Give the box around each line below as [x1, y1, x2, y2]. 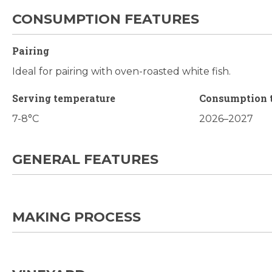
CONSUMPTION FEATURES [12, 11, 199, 28]
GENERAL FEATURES [12, 151, 158, 168]
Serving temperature [12, 92, 115, 105]
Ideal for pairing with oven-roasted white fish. [12, 66, 231, 78]
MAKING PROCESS [12, 209, 141, 226]
